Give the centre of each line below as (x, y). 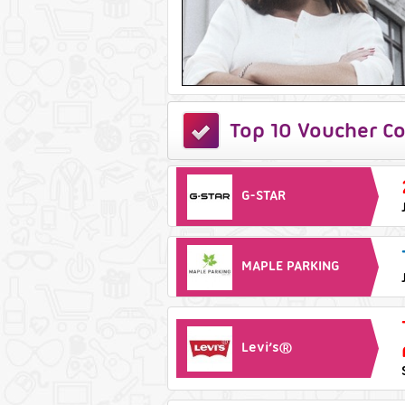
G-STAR (263, 195)
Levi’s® (266, 347)
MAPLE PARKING (290, 265)
